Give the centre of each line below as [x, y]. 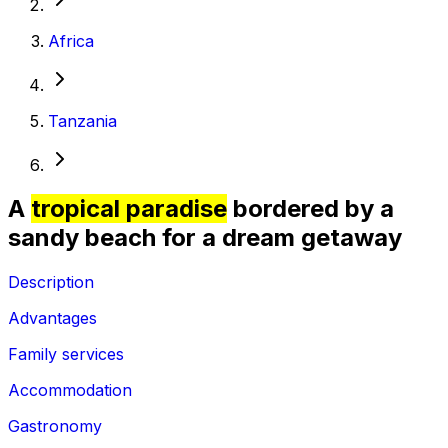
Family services [66, 354]
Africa [71, 40]
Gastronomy [55, 426]
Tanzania [82, 120]
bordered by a [310, 209]
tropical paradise [129, 209]
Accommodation [70, 390]
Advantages [52, 318]
